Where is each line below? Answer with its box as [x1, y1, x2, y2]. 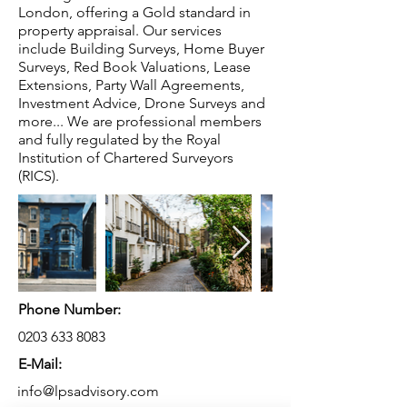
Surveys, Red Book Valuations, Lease [18, 58, 251, 75]
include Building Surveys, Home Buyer [18, 40, 264, 57]
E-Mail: [18, 355, 62, 372]
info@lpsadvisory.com [17, 382, 159, 400]
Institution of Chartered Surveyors [18, 149, 233, 166]
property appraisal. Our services [18, 22, 222, 39]
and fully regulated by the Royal [18, 131, 221, 148]
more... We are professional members [18, 113, 262, 130]
